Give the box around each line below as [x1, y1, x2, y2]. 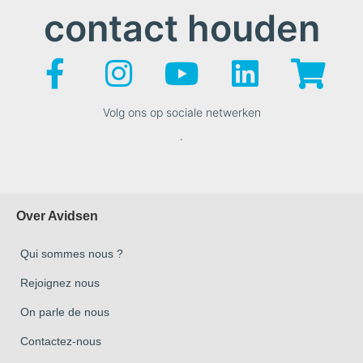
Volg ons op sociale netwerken [102, 105, 261, 119]
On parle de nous [20, 305, 109, 319]
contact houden [43, 5, 320, 50]
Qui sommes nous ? [20, 247, 123, 261]
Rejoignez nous [20, 276, 100, 290]
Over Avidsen [16, 209, 98, 224]
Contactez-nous [20, 335, 101, 348]
